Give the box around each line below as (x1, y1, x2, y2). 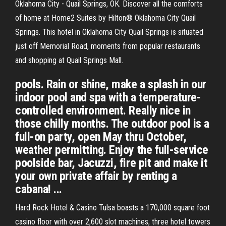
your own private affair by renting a (15, 169, 177, 183)
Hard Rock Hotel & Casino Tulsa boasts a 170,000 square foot (15, 203, 210, 212)
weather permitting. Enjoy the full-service (15, 143, 208, 157)
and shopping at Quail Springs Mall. (15, 55, 123, 65)
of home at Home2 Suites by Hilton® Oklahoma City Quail (15, 13, 196, 23)
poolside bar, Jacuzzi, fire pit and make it (15, 156, 208, 170)
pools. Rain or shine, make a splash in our (15, 77, 206, 91)
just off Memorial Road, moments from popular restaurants (15, 41, 200, 51)
